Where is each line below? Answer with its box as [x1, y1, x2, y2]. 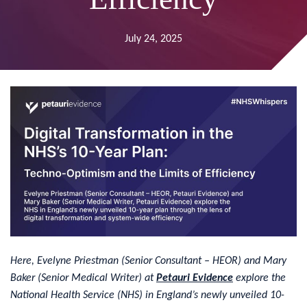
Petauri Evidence [156, 272, 233, 284]
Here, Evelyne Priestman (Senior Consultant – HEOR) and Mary [10, 255, 286, 267]
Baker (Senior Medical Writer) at [10, 272, 156, 284]
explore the [233, 272, 286, 284]
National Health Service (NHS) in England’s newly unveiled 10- [10, 289, 284, 301]
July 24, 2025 [125, 33, 182, 45]
